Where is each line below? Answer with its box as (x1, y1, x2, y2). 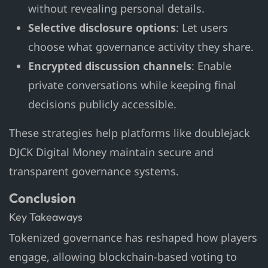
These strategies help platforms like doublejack (9, 126, 250, 141)
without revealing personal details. (28, 1, 205, 16)
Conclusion (9, 190, 76, 207)
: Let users (176, 20, 228, 35)
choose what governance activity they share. (28, 39, 254, 54)
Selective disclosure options (28, 20, 176, 35)
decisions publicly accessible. (28, 97, 176, 112)
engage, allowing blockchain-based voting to (9, 249, 237, 264)
